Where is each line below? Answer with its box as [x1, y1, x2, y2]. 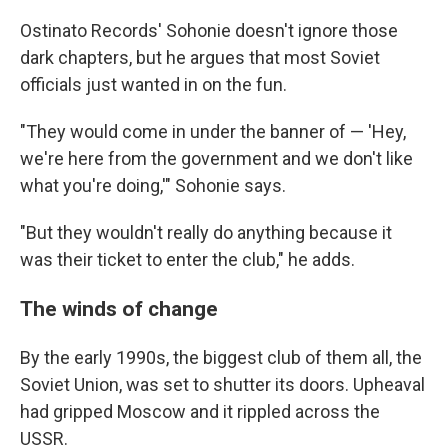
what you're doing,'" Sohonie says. [20, 175, 286, 196]
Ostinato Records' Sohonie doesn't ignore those [20, 20, 398, 41]
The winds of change [20, 296, 223, 321]
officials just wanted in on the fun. [20, 74, 287, 95]
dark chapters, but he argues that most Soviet [20, 47, 380, 68]
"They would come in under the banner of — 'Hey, [20, 121, 406, 142]
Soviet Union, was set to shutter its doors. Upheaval [20, 374, 425, 395]
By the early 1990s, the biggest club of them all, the [20, 347, 422, 368]
